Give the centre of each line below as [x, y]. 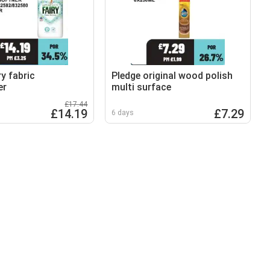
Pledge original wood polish [172, 76]
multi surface [142, 87]
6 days [123, 113]
